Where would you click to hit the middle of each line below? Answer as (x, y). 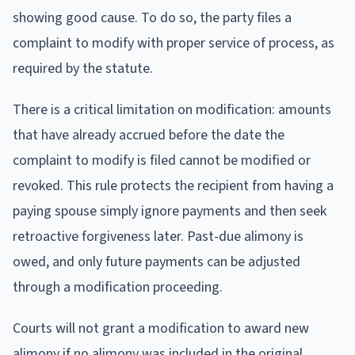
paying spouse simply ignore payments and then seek (170, 211)
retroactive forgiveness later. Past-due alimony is (158, 236)
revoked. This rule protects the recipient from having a (173, 185)
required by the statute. (83, 68)
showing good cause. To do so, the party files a (152, 17)
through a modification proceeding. (118, 287)
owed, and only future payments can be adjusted (157, 261)
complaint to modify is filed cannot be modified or (162, 160)
